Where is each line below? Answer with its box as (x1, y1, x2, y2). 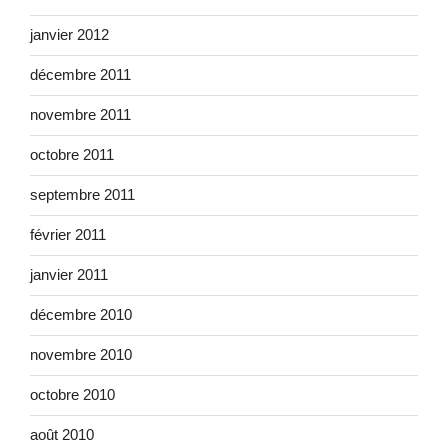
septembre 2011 (30, 186, 135, 204)
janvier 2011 (30, 266, 108, 284)
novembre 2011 (30, 106, 131, 124)
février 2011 (30, 226, 106, 244)
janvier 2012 (30, 26, 109, 44)
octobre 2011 (30, 146, 114, 164)
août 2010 (30, 426, 94, 444)
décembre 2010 (30, 306, 132, 324)
